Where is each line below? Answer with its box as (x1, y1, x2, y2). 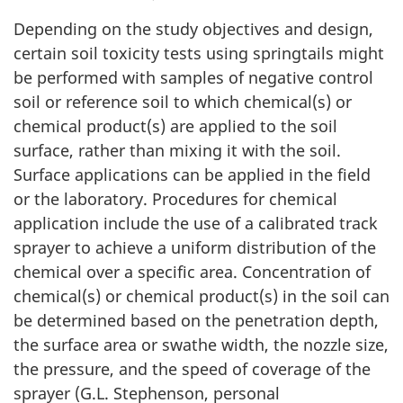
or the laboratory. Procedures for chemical (13, 187, 337, 210)
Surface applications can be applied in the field (13, 163, 371, 185)
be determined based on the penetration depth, (13, 309, 379, 331)
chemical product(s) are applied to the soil (13, 114, 337, 137)
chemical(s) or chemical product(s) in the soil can (13, 284, 390, 307)
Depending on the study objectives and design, (13, 17, 373, 40)
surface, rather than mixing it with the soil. (13, 139, 341, 161)
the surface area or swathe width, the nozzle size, (13, 333, 389, 355)
